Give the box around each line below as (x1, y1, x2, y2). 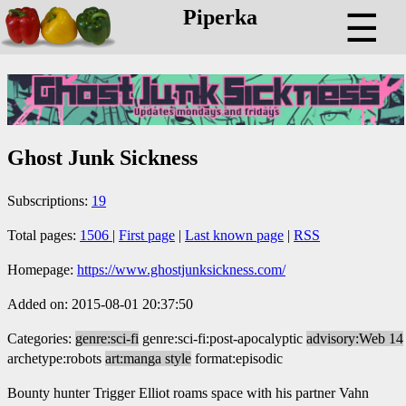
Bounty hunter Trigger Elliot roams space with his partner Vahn (7, 384, 369, 401)
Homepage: (7, 261, 77, 277)
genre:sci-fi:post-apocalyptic (142, 330, 303, 346)
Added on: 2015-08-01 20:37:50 (7, 295, 193, 312)
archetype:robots (7, 350, 101, 366)
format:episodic (195, 350, 283, 366)
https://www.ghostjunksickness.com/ (77, 261, 285, 277)
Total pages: (7, 227, 80, 243)
